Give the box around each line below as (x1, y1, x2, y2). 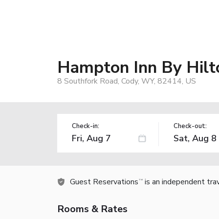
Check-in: (72, 121, 99, 131)
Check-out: (173, 121, 207, 131)
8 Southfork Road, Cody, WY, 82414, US (57, 75, 196, 87)
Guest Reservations (70, 176, 138, 187)
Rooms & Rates (57, 202, 128, 216)
